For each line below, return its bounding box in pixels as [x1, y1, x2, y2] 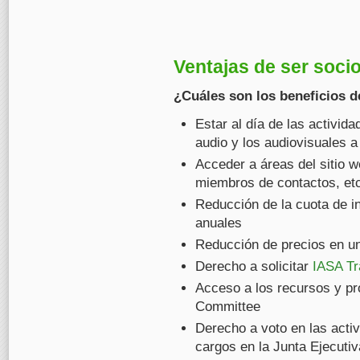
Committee [195, 299, 260, 314]
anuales [195, 215, 242, 231]
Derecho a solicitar [195, 259, 313, 274]
